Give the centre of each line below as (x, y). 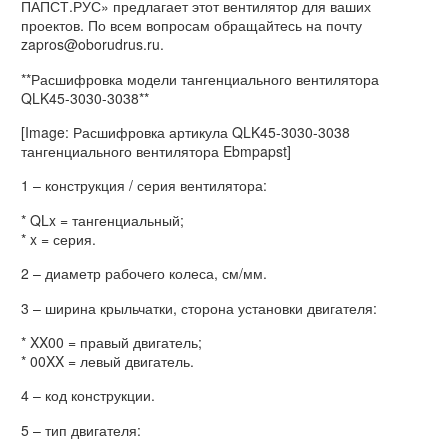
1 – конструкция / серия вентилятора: (144, 185)
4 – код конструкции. (88, 395)
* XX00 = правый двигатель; (111, 341)
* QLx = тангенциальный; (102, 219)
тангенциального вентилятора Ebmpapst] (156, 150)
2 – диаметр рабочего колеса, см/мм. (144, 273)
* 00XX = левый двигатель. (107, 360)
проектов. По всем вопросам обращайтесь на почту (191, 25)
